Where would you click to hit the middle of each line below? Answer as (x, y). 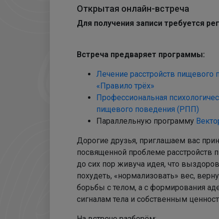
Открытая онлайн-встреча (133, 9)
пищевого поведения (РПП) (149, 109)
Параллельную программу (146, 121)
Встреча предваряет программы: (142, 55)
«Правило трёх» (126, 86)
